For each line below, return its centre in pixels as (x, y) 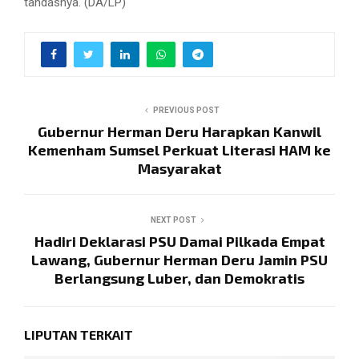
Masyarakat (179, 168)
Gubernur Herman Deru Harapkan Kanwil (179, 131)
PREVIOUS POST (186, 110)
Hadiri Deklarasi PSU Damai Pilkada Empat (179, 241)
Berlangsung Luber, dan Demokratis (179, 278)
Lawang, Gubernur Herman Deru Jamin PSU (179, 259)
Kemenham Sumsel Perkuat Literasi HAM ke (179, 149)
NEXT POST (173, 220)
